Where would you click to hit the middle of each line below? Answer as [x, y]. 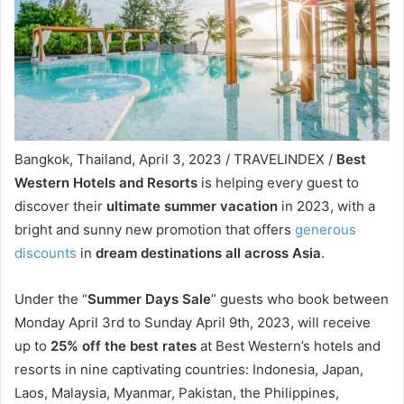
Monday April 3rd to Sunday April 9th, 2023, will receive [193, 323]
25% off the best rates [124, 346]
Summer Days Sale [149, 299]
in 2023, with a [326, 207]
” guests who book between [300, 299]
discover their [60, 207]
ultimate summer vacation [192, 207]
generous [326, 230]
